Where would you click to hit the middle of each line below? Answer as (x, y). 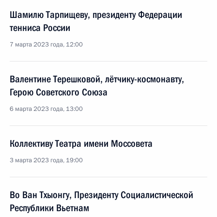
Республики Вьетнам (49, 208)
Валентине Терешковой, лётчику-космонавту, (97, 79)
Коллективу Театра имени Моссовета (81, 143)
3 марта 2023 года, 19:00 (46, 160)
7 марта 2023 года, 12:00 (46, 45)
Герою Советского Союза (59, 92)
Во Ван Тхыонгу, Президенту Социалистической (101, 195)
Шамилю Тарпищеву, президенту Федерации (96, 15)
